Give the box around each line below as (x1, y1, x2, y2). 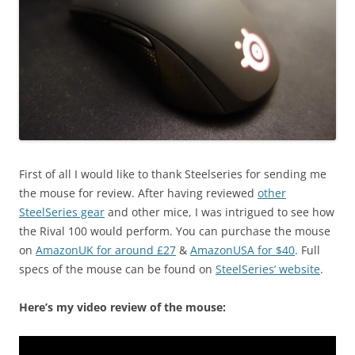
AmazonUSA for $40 (190, 242, 295, 258)
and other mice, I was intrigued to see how (105, 204, 334, 220)
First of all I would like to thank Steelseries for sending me (19, 166, 326, 182)
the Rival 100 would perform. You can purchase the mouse (19, 223, 330, 239)
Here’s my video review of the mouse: (19, 300, 226, 315)
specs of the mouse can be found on (19, 261, 216, 277)
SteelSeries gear (19, 204, 105, 220)
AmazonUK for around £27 (36, 242, 176, 258)
